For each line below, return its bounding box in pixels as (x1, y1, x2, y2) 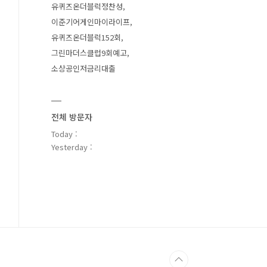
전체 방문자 (51, 111, 92, 123)
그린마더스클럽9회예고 (51, 47, 127, 58)
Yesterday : (51, 141, 92, 153)
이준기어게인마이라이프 (51, 16, 130, 27)
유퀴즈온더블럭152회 (51, 32, 121, 43)
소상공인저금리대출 (51, 63, 116, 74)
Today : (51, 128, 77, 139)
